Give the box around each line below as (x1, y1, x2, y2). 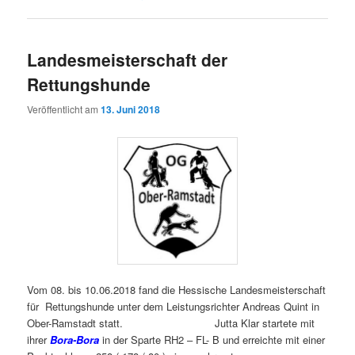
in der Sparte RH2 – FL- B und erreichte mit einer (99, 331, 326, 347)
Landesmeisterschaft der (27, 48, 228, 72)
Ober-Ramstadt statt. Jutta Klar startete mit (27, 315, 315, 330)
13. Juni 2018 (101, 101, 161, 116)
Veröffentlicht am (27, 101, 101, 116)
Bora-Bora (47, 331, 100, 347)
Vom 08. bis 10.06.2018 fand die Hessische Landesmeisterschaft (27, 281, 326, 297)
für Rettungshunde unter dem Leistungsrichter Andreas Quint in (27, 298, 320, 314)
